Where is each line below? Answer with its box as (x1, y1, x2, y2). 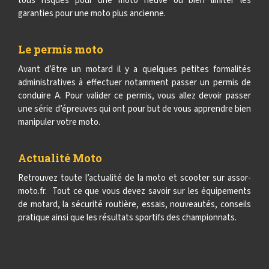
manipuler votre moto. (18, 116, 100, 128)
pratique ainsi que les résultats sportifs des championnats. (18, 211, 237, 224)
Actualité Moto (18, 151, 102, 165)
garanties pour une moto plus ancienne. (18, 7, 166, 20)
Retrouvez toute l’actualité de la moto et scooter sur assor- (18, 172, 251, 184)
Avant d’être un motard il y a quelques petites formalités (18, 63, 251, 76)
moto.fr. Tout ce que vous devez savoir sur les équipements (18, 185, 251, 198)
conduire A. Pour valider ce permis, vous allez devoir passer (18, 89, 251, 102)
